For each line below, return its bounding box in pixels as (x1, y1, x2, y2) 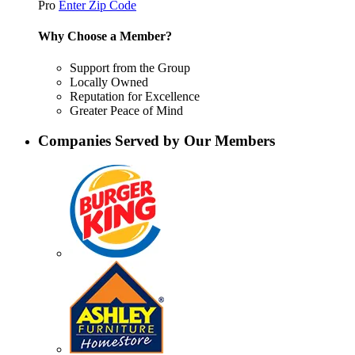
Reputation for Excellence (70, 89, 200, 103)
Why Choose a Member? (38, 29, 172, 44)
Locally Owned (70, 74, 148, 89)
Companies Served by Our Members (38, 132, 275, 150)
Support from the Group (70, 60, 190, 74)
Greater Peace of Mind (70, 103, 183, 117)
